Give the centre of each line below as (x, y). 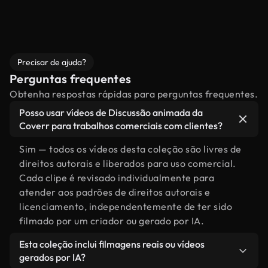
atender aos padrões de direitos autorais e (115, 192)
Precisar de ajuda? (52, 62)
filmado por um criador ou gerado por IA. (112, 221)
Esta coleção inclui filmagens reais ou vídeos (112, 244)
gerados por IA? (52, 257)
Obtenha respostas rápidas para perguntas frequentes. (134, 94)
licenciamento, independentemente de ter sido (126, 206)
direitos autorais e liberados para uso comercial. (128, 163)
